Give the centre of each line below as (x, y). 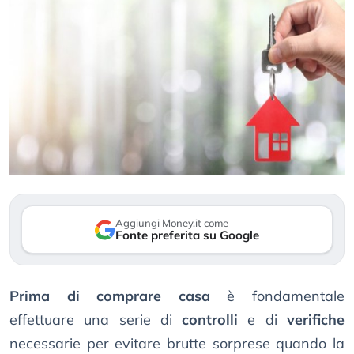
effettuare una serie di (96, 320)
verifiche (316, 320)
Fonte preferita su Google (187, 235)
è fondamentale (277, 296)
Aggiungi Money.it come (172, 223)
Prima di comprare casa (110, 296)
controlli (210, 320)
